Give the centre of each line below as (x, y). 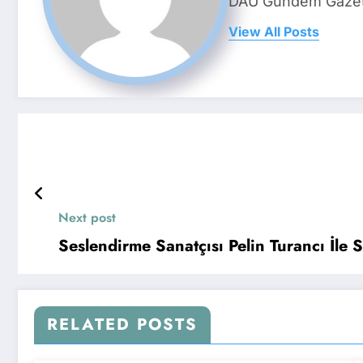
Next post (87, 218)
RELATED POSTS (122, 325)
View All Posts (274, 31)
